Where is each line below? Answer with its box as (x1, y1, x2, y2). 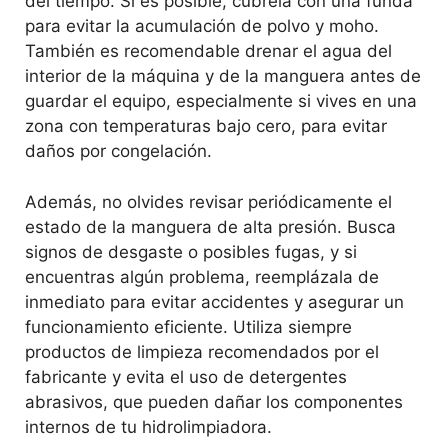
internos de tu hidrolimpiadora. (25, 416, 272, 437)
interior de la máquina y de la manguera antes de (25, 66, 421, 87)
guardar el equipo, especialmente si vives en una (25, 91, 417, 112)
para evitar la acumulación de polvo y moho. (25, 16, 379, 37)
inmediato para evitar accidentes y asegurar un (25, 291, 404, 312)
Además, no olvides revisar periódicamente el (25, 191, 392, 212)
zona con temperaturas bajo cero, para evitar (25, 116, 387, 137)
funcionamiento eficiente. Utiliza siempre (25, 316, 352, 337)
